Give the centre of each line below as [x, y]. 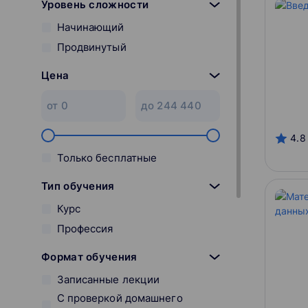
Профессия [85, 228]
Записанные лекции [108, 280]
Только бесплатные [107, 157]
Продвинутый [91, 47]
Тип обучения [78, 186]
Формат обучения [89, 256]
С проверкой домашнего [120, 298]
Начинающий [90, 27]
